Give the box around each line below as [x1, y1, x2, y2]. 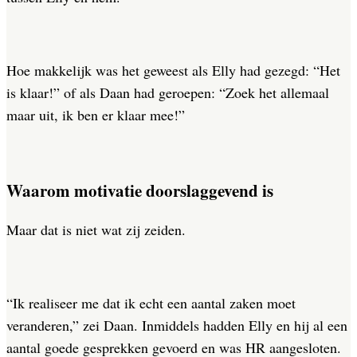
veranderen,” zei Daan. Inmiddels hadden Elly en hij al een [6, 316, 347, 335]
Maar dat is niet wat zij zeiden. [6, 220, 186, 240]
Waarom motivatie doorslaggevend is [6, 178, 273, 203]
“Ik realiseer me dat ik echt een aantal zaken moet [6, 293, 296, 313]
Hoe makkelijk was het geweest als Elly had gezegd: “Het [6, 61, 340, 80]
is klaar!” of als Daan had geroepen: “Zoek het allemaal [6, 83, 329, 103]
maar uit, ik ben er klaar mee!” [6, 105, 185, 125]
